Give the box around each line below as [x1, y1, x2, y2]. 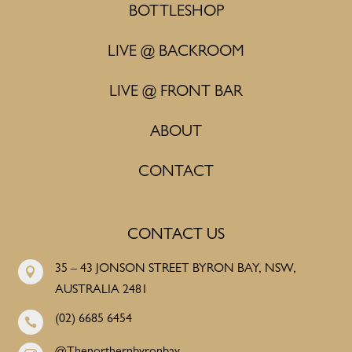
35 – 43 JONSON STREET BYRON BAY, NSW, [54, 262, 296, 276]
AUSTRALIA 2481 [54, 284, 148, 297]
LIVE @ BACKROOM [108, 44, 244, 60]
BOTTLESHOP [128, 4, 224, 20]
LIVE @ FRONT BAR [109, 84, 243, 101]
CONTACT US [127, 227, 225, 244]
